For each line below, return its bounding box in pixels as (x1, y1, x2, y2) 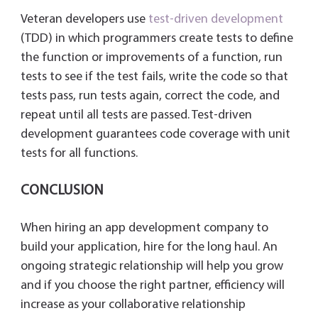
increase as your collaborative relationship (20, 297, 246, 312)
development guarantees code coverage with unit (20, 127, 290, 141)
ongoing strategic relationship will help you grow (20, 259, 283, 273)
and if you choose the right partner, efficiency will (20, 278, 285, 292)
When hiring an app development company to (20, 221, 268, 235)
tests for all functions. (20, 146, 138, 160)
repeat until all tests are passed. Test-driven (20, 108, 252, 122)
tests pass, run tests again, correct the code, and (20, 89, 280, 103)
